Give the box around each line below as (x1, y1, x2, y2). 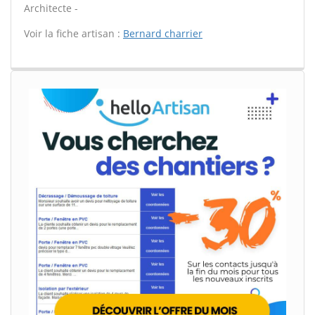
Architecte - (24, 1, 78, 15)
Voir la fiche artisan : (24, 27, 123, 40)
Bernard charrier (123, 27, 202, 40)
